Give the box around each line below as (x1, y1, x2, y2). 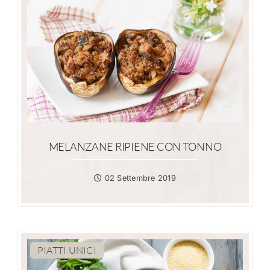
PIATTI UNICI (37, 244, 96, 256)
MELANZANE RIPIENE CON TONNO (48, 140, 222, 153)
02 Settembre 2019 (102, 174, 176, 183)
